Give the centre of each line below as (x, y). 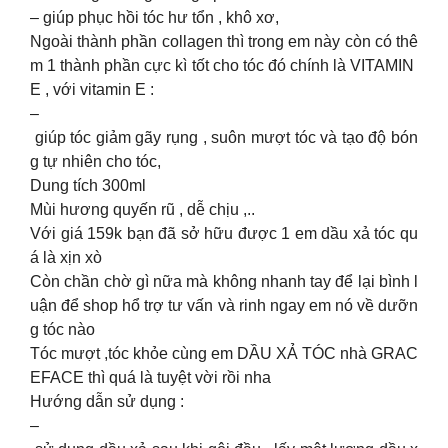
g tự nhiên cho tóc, (95, 162)
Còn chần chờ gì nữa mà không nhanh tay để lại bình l (224, 282)
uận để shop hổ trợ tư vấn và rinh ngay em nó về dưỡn (224, 306)
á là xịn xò (66, 258)
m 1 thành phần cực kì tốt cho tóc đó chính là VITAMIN (224, 66)
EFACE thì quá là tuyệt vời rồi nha (150, 378)
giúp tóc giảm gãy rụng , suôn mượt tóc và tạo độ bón (224, 138)
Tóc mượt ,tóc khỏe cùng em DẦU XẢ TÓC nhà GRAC (224, 354)
